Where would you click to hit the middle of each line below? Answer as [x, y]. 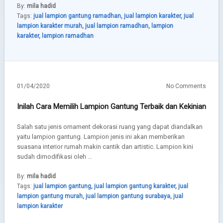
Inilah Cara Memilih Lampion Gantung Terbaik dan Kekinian [111, 107]
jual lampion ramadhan [116, 26]
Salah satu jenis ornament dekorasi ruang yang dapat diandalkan [110, 127]
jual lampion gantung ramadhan [77, 16]
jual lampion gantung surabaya [128, 196]
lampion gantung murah [50, 196]
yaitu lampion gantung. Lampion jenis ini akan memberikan [101, 137]
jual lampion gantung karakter [134, 186]
